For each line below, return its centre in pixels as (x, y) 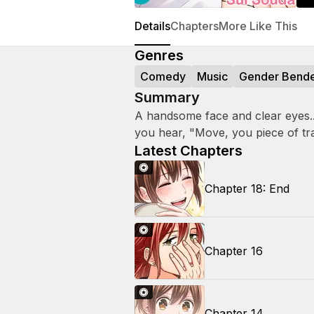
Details (152, 26)
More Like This (258, 26)
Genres (159, 55)
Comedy (163, 76)
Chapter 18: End (247, 189)
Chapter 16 (234, 251)
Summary (167, 97)
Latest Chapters (189, 151)
